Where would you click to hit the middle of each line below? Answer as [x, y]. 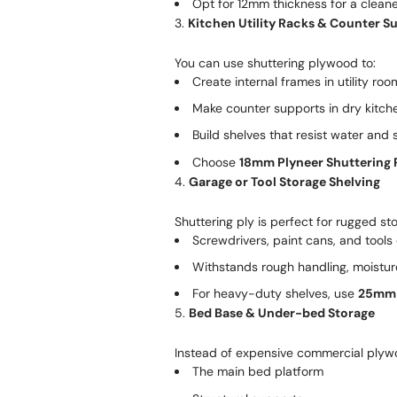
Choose [216, 162]
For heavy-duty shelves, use [275, 294]
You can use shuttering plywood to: [275, 62]
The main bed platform [258, 372]
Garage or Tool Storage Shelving [284, 181]
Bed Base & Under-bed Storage [282, 313]
